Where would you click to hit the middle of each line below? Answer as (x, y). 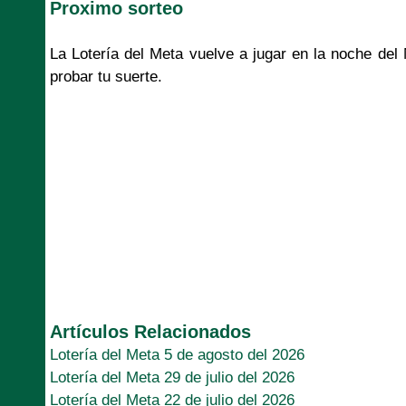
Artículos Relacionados (150, 331)
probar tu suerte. (106, 76)
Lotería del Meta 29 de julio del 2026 (172, 377)
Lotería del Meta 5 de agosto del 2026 (177, 354)
